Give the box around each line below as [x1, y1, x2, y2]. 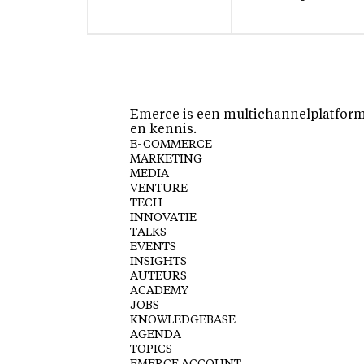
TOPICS [130, 344, 172, 356]
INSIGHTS [130, 256, 187, 268]
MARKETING [130, 154, 202, 166]
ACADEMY [130, 285, 188, 297]
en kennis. [130, 123, 197, 137]
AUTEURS [130, 271, 187, 283]
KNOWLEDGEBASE [130, 314, 236, 327]
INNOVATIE [130, 212, 197, 224]
